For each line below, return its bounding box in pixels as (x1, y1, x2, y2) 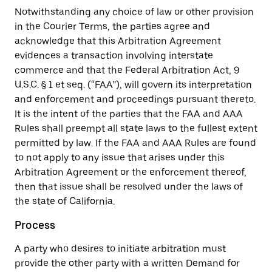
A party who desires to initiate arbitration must (15, 243, 226, 254)
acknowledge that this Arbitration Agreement (15, 35, 221, 47)
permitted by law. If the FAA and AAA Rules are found (15, 137, 256, 149)
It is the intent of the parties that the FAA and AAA (15, 108, 243, 120)
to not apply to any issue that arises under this (15, 152, 225, 163)
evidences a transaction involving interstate (15, 50, 213, 61)
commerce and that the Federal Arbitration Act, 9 (15, 64, 240, 76)
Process (15, 219, 55, 231)
